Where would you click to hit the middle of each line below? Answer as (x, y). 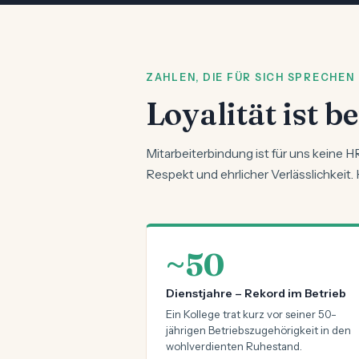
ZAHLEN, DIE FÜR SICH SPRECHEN (250, 77)
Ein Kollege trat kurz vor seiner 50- (251, 314)
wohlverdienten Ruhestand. (234, 346)
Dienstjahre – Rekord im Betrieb (256, 293)
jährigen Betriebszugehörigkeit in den (258, 330)
